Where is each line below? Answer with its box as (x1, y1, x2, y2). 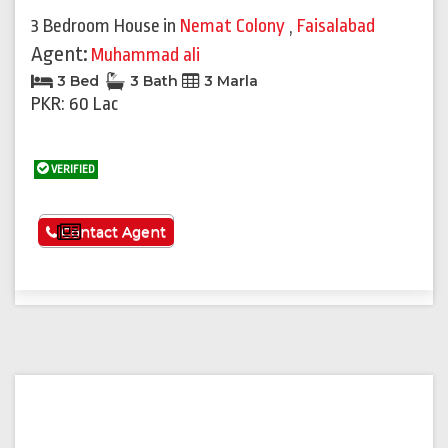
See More (80, 223, 162, 243)
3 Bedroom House (31, 15, 160, 38)
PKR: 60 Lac (31, 93, 118, 116)
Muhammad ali (91, 44, 200, 67)
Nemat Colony (180, 15, 289, 38)
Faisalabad (297, 15, 375, 38)
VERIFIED (49, 163, 95, 177)
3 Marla (200, 72, 258, 91)
